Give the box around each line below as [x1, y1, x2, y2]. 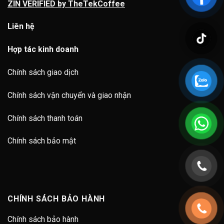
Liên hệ [7, 21, 34, 31]
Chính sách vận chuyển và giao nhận [7, 90, 131, 100]
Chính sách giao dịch [7, 67, 78, 77]
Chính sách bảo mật [7, 136, 76, 146]
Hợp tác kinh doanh [7, 44, 78, 54]
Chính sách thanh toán [7, 113, 82, 123]
